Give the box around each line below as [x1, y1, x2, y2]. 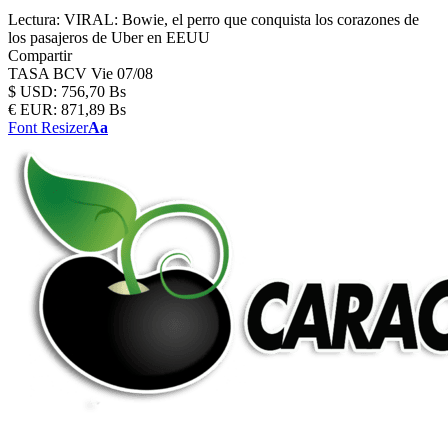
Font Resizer [8, 119, 88, 136]
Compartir [8, 47, 72, 64]
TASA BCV [8, 65, 91, 82]
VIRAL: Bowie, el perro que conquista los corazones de [64, 11, 419, 28]
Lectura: [8, 11, 60, 28]
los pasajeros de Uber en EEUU [8, 29, 210, 46]
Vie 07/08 [91, 65, 153, 82]
